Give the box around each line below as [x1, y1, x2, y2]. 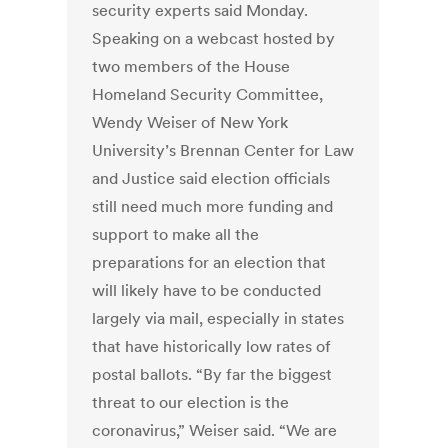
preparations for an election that [92, 252, 327, 273]
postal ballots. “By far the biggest [92, 364, 333, 385]
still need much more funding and [92, 196, 334, 217]
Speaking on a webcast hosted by [92, 28, 336, 49]
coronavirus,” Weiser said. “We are [92, 420, 338, 441]
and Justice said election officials [92, 168, 331, 189]
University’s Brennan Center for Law [92, 140, 355, 161]
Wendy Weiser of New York [92, 112, 289, 133]
